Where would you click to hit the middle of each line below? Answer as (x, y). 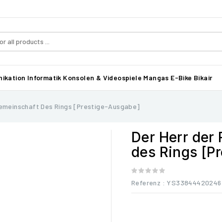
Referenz (146, 183)
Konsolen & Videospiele (103, 78)
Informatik (44, 78)
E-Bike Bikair (192, 78)
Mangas (156, 78)
